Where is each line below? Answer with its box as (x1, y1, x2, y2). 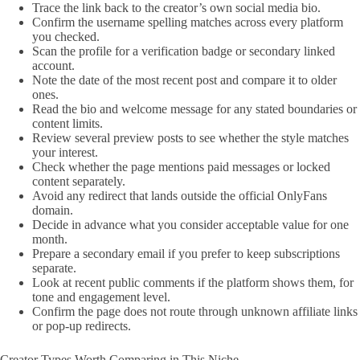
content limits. (32, 116, 103, 130)
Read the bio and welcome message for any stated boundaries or (32, 101, 357, 116)
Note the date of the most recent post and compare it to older (32, 72, 337, 87)
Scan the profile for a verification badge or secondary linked (32, 43, 335, 58)
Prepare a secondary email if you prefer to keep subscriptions (32, 246, 340, 260)
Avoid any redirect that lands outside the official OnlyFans (32, 188, 327, 202)
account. (32, 58, 75, 72)
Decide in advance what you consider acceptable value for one (32, 217, 349, 231)
